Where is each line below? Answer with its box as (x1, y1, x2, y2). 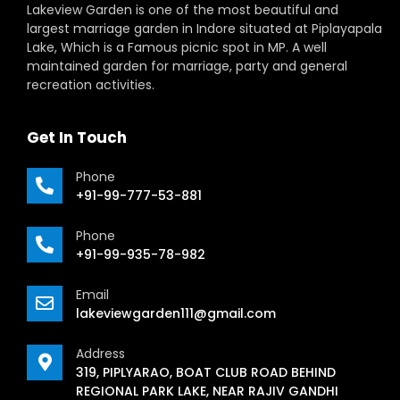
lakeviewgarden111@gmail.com (76, 304, 276, 322)
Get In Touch (27, 126, 127, 148)
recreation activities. (27, 76, 154, 95)
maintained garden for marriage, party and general (27, 57, 347, 76)
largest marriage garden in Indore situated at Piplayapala (27, 20, 382, 38)
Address (76, 344, 125, 362)
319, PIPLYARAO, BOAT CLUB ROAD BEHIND (76, 362, 336, 381)
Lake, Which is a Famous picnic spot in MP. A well (27, 38, 327, 57)
